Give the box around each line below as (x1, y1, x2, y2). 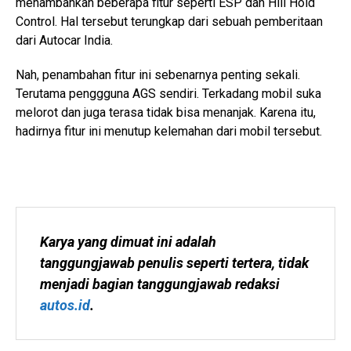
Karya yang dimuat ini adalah (40, 233, 216, 250)
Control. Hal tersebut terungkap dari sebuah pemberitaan (16, 14, 323, 29)
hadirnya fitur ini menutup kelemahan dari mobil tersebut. (16, 124, 322, 139)
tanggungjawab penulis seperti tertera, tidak (40, 255, 309, 271)
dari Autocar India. (16, 33, 113, 48)
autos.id (40, 297, 90, 313)
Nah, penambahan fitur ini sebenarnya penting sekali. (16, 67, 300, 82)
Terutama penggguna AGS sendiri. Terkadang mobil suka (16, 86, 321, 101)
